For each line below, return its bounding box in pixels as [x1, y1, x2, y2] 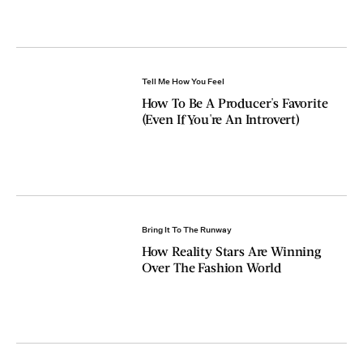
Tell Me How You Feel [141, 75, 224, 87]
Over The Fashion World [141, 258, 282, 275]
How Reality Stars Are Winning [141, 242, 322, 258]
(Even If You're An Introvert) [141, 111, 300, 127]
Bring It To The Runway [141, 224, 232, 235]
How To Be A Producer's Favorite [141, 95, 328, 111]
